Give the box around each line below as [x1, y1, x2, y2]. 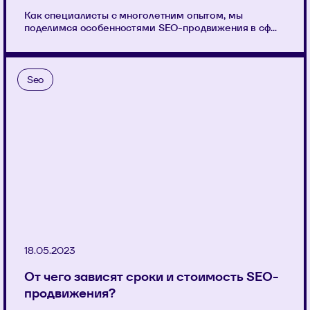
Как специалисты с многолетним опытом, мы [24, 9, 243, 22]
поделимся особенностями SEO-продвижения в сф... [24, 21, 277, 35]
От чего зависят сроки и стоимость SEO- [24, 268, 279, 285]
